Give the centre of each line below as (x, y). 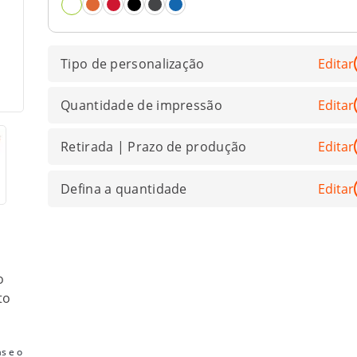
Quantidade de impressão (141, 105)
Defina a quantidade (124, 188)
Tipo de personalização (133, 63)
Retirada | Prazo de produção (154, 147)
